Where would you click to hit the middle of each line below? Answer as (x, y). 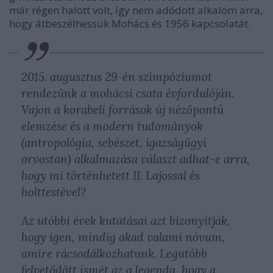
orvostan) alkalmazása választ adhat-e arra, (136, 159)
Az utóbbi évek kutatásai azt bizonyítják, (126, 220)
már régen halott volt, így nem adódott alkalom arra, (136, 10)
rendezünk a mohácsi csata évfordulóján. (128, 93)
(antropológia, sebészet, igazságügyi (114, 142)
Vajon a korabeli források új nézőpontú (122, 109)
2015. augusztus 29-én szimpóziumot (117, 76)
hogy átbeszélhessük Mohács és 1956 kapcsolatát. (130, 23)
